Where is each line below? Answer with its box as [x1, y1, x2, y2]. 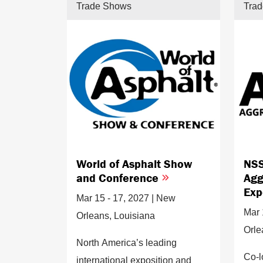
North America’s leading [76, 237, 177, 248]
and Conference [76, 170, 161, 185]
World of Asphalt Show [76, 156, 192, 171]
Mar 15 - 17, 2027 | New [76, 193, 176, 203]
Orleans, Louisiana [76, 210, 155, 221]
